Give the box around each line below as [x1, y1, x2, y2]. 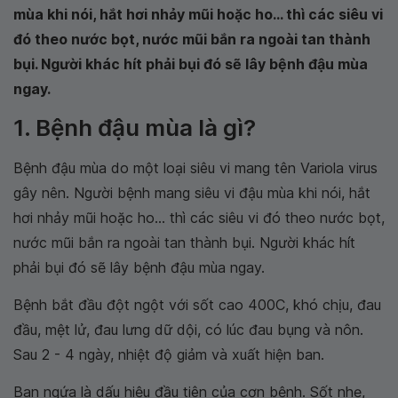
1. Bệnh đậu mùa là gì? [13, 114, 256, 141]
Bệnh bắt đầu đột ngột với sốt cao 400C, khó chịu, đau [13, 296, 381, 314]
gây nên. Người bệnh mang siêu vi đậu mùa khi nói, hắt [13, 184, 370, 202]
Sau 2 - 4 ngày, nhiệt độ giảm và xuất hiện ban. [13, 346, 324, 363]
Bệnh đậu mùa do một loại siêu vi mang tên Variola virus [13, 159, 378, 177]
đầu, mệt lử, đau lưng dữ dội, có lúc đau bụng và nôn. [13, 321, 363, 338]
